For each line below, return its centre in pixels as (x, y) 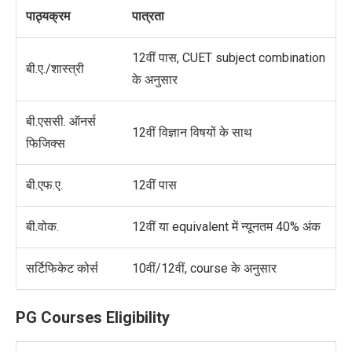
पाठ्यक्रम (48, 16)
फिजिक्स (46, 144)
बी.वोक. (42, 227)
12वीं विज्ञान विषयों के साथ (192, 133)
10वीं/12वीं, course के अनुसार (204, 269)
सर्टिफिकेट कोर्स (62, 269)
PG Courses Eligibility (93, 318)
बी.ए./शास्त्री (55, 69)
